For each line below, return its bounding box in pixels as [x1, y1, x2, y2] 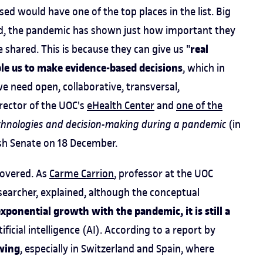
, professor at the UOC [114, 167, 213, 180]
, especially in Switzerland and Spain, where [20, 242, 214, 255]
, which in [183, 61, 225, 75]
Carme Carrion [49, 167, 114, 180]
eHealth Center [87, 99, 154, 112]
